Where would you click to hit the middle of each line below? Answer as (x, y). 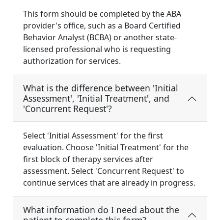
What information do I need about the (101, 210)
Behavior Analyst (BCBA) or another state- (100, 38)
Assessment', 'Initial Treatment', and (96, 98)
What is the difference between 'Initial (101, 88)
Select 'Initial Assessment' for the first (93, 136)
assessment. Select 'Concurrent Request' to (104, 171)
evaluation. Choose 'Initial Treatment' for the (106, 148)
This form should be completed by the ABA (102, 14)
